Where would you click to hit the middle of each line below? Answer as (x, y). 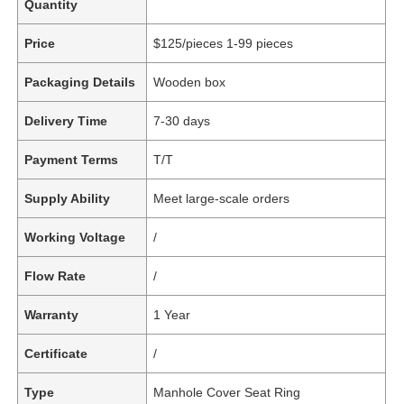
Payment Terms (72, 159)
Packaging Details (80, 82)
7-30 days (182, 120)
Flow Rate (55, 275)
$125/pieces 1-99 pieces (224, 43)
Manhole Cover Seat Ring (227, 392)
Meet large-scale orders (222, 198)
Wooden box (190, 82)
